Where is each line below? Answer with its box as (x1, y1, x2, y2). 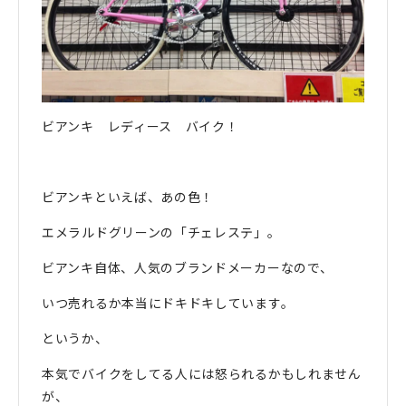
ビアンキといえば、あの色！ (42, 188, 215, 207)
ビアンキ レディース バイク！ (42, 117, 239, 136)
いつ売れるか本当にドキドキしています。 (42, 294, 295, 313)
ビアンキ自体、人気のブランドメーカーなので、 (42, 258, 333, 277)
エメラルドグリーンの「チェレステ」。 (42, 223, 281, 242)
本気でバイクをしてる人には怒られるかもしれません (42, 364, 362, 383)
